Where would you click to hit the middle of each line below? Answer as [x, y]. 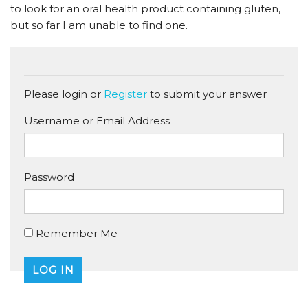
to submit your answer [207, 94]
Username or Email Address [97, 121]
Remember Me [75, 233]
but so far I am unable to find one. [99, 25]
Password [49, 177]
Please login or [64, 94]
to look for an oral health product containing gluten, [145, 9]
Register [125, 94]
